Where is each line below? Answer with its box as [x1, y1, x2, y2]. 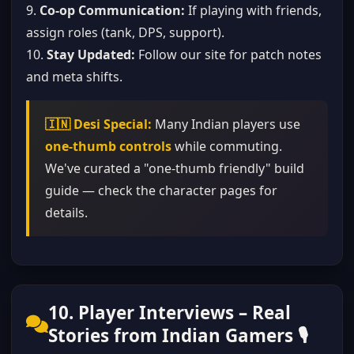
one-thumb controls [45, 137, 171, 155]
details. [45, 204, 88, 221]
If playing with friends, [185, 2, 322, 19]
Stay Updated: [47, 46, 135, 63]
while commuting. [171, 137, 282, 155]
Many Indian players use [152, 115, 300, 133]
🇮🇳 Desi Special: [45, 115, 152, 133]
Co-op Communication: [40, 2, 185, 19]
